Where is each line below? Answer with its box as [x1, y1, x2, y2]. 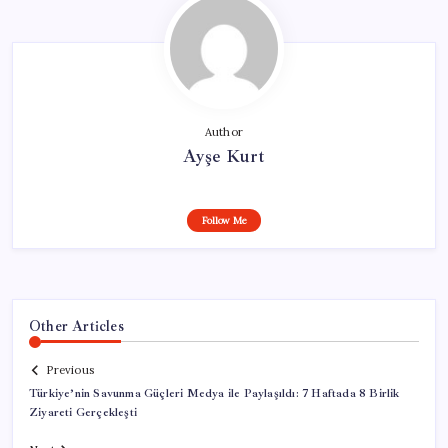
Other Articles [29, 316, 124, 335]
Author [204, 124, 244, 139]
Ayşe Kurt [182, 144, 266, 167]
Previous [46, 363, 94, 378]
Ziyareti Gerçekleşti [29, 405, 137, 421]
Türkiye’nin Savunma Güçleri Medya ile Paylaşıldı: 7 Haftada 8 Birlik [29, 386, 400, 402]
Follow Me [201, 213, 247, 227]
